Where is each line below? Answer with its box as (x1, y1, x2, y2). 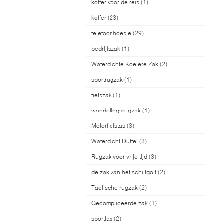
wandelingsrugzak (91, 107, 141, 114)
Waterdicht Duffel (91, 137, 138, 145)
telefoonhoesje (91, 29, 131, 37)
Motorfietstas (91, 122, 125, 129)
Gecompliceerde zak (91, 199, 148, 207)
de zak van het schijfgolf (91, 168, 156, 176)
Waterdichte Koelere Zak (91, 60, 158, 68)
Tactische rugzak (91, 184, 138, 191)
